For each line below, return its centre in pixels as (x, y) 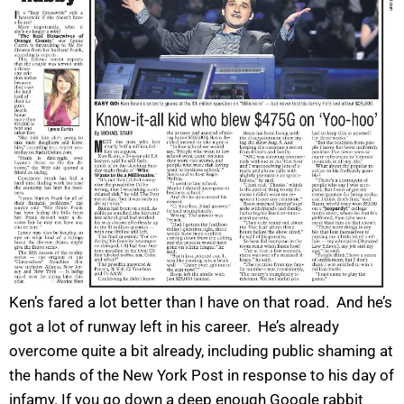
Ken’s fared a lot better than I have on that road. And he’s (201, 302)
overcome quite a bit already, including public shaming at (201, 350)
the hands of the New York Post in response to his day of (202, 375)
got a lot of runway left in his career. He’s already (174, 326)
